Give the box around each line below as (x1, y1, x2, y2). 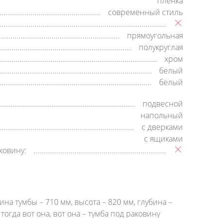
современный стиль (108, 7, 183, 18)
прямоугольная (127, 30, 183, 41)
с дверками (142, 122, 183, 132)
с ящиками (144, 133, 183, 144)
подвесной (143, 98, 183, 109)
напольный (141, 110, 183, 121)
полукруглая (139, 42, 183, 53)
